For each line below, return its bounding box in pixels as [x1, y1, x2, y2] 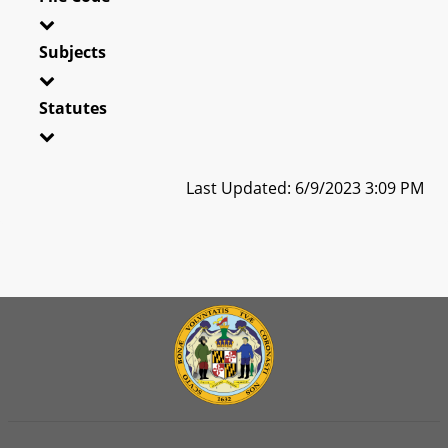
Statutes [39, 96, 107, 119]
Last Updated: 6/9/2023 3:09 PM [186, 176, 424, 199]
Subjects [39, 40, 106, 63]
